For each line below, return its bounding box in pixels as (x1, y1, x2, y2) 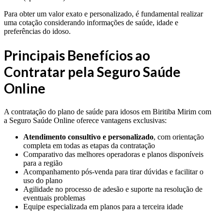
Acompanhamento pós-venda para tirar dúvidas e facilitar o (23, 167, 203, 176)
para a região (23, 158, 62, 167)
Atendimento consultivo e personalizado (23, 132, 154, 141)
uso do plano (23, 176, 62, 185)
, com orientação (154, 132, 204, 141)
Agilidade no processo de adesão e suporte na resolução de (23, 185, 202, 193)
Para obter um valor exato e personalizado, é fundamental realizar (4, 9, 203, 18)
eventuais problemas (23, 193, 85, 202)
